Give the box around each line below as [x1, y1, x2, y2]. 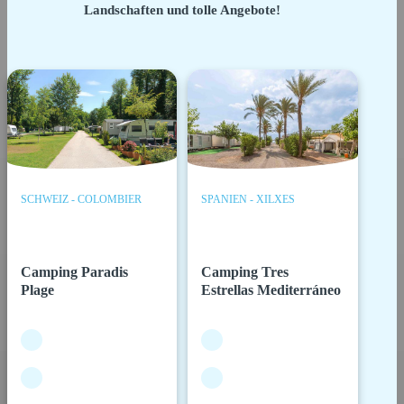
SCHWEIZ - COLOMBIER [21, 192, 142, 206]
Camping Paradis [21, 263, 129, 280]
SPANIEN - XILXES [201, 192, 296, 206]
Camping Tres [201, 263, 289, 280]
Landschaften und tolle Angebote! [84, 2, 281, 17]
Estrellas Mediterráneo [201, 281, 342, 298]
